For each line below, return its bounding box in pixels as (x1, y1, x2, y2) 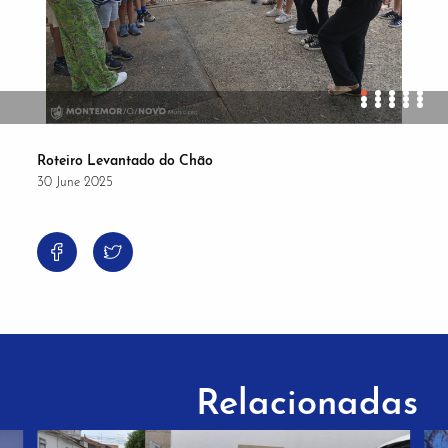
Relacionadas (196, 386, 418, 423)
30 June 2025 (37, 175, 114, 189)
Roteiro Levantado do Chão (37, 153, 214, 169)
